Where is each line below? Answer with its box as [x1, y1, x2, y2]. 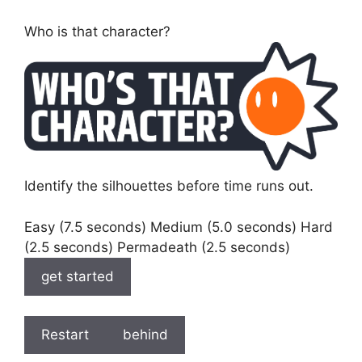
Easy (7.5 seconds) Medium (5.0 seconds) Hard [24, 218, 333, 235]
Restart [41, 326, 89, 343]
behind [123, 326, 168, 343]
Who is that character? [24, 23, 170, 40]
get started [41, 267, 114, 284]
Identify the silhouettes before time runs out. [24, 178, 314, 195]
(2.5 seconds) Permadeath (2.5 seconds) [24, 238, 290, 255]
